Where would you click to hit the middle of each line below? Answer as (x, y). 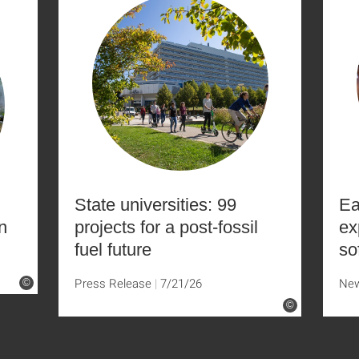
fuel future (113, 250)
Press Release (113, 283)
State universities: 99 (155, 205)
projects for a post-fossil (166, 227)
